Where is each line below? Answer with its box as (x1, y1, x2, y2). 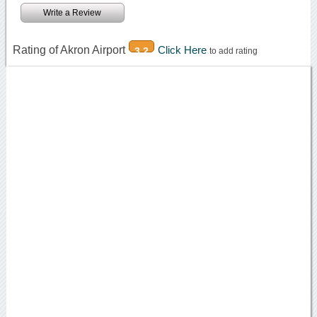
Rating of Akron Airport (12, 43, 125, 56)
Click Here (157, 43, 209, 56)
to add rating (209, 46, 258, 55)
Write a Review (43, 7, 102, 18)
